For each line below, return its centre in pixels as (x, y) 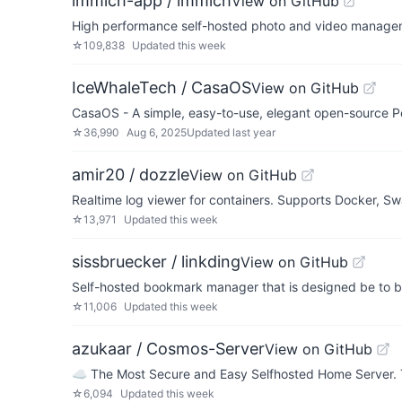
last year (254, 132)
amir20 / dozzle (131, 175)
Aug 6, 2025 (157, 132)
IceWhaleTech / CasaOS (162, 87)
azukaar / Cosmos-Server (168, 349)
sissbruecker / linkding (156, 262)
